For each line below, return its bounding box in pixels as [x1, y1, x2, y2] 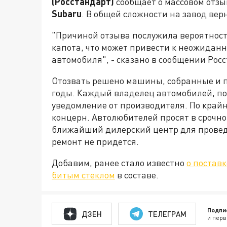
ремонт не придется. [52, 136, 139, 147]
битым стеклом [52, 169, 115, 180]
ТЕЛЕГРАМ [147, 209, 186, 218]
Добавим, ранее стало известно [52, 157, 186, 168]
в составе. [115, 169, 159, 180]
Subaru [52, 8, 82, 19]
